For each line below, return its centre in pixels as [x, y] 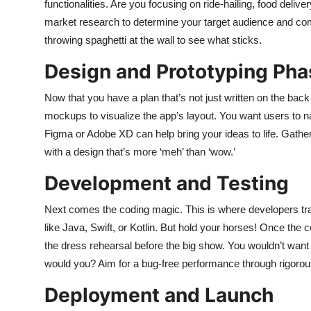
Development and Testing [167, 183]
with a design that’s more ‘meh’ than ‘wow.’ [140, 152]
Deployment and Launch [159, 295]
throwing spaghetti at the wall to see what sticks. [153, 40]
